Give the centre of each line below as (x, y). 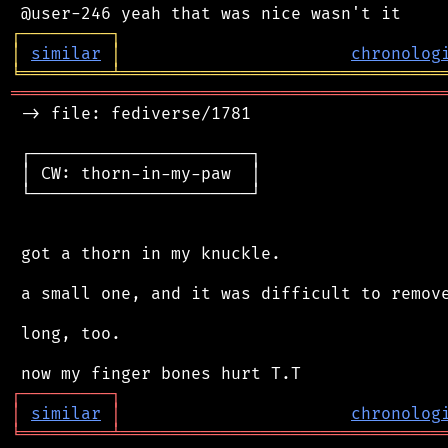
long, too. (66, 333)
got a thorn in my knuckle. (146, 253)
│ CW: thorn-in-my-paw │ (136, 173)
